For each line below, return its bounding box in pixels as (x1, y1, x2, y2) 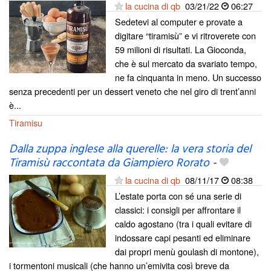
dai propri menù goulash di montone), (115, 245, 259, 258)
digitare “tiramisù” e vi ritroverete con (115, 28, 256, 42)
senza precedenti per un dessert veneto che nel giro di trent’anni (9, 84, 256, 97)
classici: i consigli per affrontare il (115, 203, 241, 216)
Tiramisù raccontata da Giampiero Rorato (9, 154, 209, 172)
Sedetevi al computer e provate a (115, 15, 243, 28)
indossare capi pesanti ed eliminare (115, 231, 250, 244)
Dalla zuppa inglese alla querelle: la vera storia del (9, 140, 251, 158)
